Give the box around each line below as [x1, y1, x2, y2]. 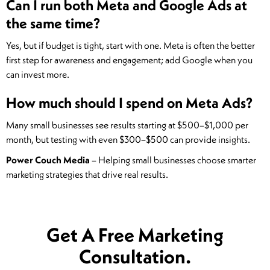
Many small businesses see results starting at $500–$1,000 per [6, 119, 248, 131]
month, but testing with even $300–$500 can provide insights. [6, 133, 250, 146]
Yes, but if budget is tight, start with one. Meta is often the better [6, 39, 255, 52]
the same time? [6, 14, 100, 33]
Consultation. [79, 244, 191, 269]
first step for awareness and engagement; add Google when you [6, 54, 253, 66]
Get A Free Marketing [46, 222, 224, 247]
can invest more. [6, 68, 69, 81]
